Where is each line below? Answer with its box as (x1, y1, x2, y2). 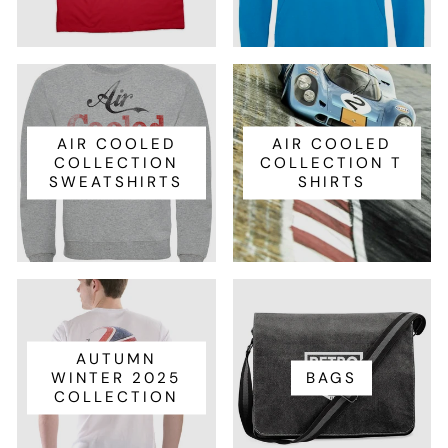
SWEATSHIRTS (49, 171, 184, 192)
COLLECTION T (260, 152, 404, 173)
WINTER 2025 (51, 367, 182, 388)
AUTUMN (76, 348, 157, 369)
